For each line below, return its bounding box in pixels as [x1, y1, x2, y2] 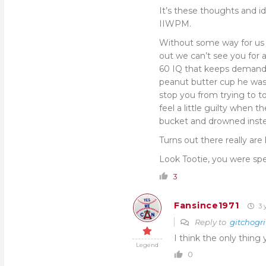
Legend [136, 241, 159, 249]
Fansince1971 [174, 200, 239, 211]
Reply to [193, 217, 230, 227]
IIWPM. [159, 18, 191, 29]
